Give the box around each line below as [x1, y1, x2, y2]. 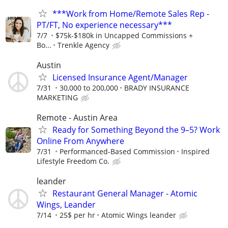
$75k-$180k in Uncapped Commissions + [55, 30, 193, 40]
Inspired [181, 147, 210, 157]
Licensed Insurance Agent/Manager [52, 72, 188, 83]
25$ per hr [60, 210, 95, 220]
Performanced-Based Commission [60, 147, 175, 157]
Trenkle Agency [58, 40, 109, 50]
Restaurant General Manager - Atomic [52, 188, 197, 199]
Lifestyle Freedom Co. [37, 156, 109, 166]
